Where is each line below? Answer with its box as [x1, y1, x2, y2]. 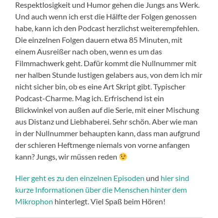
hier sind [159, 173, 190, 183]
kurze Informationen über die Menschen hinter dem [15, 185, 187, 195]
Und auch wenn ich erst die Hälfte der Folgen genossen [15, 12, 197, 21]
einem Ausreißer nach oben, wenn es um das [15, 47, 163, 56]
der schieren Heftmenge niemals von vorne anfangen [15, 140, 190, 150]
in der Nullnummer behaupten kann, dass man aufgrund [15, 128, 200, 138]
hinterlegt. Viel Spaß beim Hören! [53, 197, 166, 206]
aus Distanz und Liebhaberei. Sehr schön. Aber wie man [15, 117, 198, 127]
